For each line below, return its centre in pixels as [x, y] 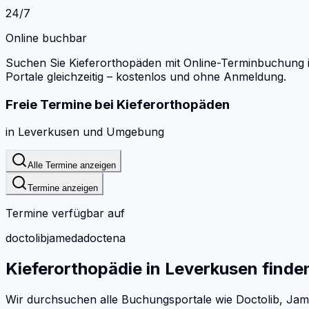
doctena [104, 238]
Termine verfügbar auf [65, 213]
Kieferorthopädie [74, 269]
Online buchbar [46, 38]
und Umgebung [122, 132]
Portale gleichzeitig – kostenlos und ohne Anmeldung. [146, 76]
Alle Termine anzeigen [72, 166]
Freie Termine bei [60, 104]
